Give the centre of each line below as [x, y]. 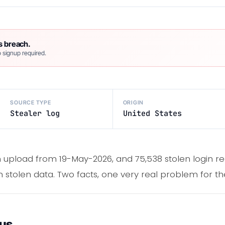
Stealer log [35, 114]
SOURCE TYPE [31, 103]
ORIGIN [133, 103]
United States [152, 114]
